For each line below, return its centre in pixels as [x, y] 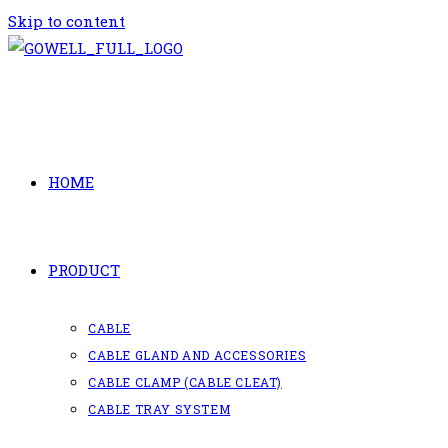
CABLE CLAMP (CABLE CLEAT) [185, 382]
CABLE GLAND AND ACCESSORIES [197, 355]
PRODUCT [84, 270]
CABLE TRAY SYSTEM [159, 409]
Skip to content [66, 21]
